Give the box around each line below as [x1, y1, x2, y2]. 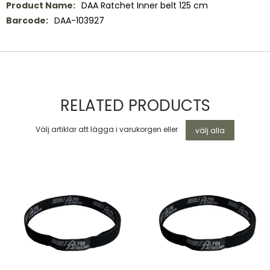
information [5, 10, 55, 23]
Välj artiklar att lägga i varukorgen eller [36, 124, 180, 135]
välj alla [195, 125, 225, 136]
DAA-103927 [54, 14, 104, 27]
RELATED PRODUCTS [60, 94, 210, 116]
